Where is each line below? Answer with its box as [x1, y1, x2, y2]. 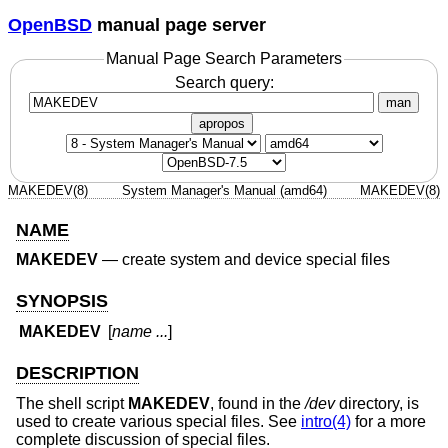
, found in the [210, 394, 305, 412]
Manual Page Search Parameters [106, 50, 342, 68]
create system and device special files [122, 251, 390, 269]
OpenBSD [8, 14, 92, 35]
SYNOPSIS [16, 290, 108, 311]
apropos [199, 115, 245, 131]
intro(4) [301, 412, 351, 430]
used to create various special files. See [16, 412, 301, 430]
